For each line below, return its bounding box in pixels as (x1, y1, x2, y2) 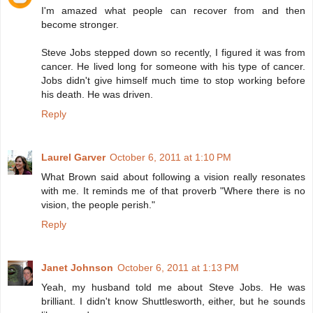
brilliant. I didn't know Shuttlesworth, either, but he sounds (41, 295, 305, 307)
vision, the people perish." (41, 198, 155, 210)
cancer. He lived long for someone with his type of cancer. (41, 60, 305, 72)
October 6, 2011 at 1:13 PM (117, 261, 239, 273)
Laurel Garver (41, 151, 105, 163)
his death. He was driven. (41, 88, 153, 100)
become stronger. (41, 18, 119, 30)
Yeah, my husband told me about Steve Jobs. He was (41, 281, 305, 293)
